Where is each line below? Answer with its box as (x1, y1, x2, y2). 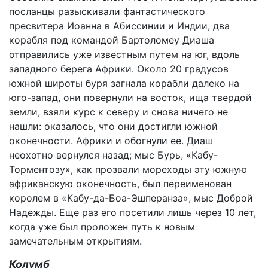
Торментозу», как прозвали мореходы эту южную (9, 163, 247, 175)
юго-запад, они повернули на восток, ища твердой (9, 92, 252, 103)
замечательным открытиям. (9, 235, 142, 247)
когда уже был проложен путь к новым (9, 221, 195, 233)
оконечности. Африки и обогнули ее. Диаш (9, 135, 213, 147)
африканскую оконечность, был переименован (9, 178, 232, 190)
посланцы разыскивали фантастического (9, 5, 205, 17)
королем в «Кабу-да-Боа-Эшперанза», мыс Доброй (9, 192, 253, 204)
